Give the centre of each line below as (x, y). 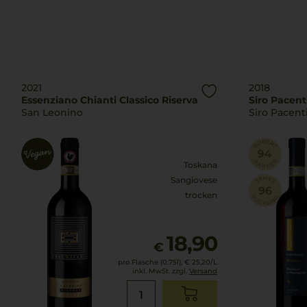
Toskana (200, 165)
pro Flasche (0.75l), (150, 262)
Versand (203, 271)
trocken (201, 195)
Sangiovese (194, 180)
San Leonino (52, 112)
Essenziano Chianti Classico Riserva (110, 100)
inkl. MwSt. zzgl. (161, 271)
